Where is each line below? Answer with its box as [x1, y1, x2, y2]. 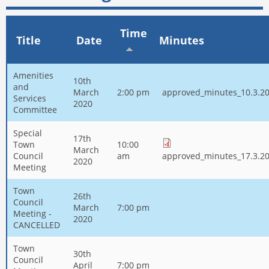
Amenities [13, 69, 53, 81]
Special [13, 127, 42, 139]
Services [13, 92, 46, 104]
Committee [13, 103, 57, 115]
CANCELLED [13, 219, 60, 231]
